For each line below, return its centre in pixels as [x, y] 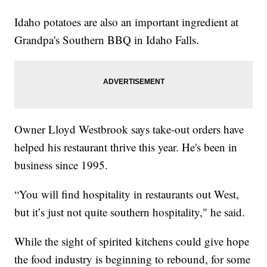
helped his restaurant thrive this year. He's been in [126, 147]
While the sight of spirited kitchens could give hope [132, 241]
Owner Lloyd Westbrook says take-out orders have [129, 129]
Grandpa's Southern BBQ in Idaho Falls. [107, 40]
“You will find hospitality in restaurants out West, [127, 194]
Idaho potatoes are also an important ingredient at [127, 22]
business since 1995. [61, 165]
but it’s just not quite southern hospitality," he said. [130, 212]
